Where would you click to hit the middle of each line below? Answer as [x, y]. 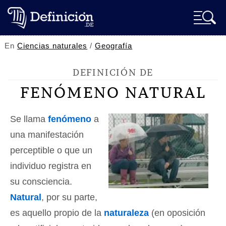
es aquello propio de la [57, 213]
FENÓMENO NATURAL [113, 92]
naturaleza [126, 213]
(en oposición [177, 213]
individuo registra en [51, 166]
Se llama [29, 119]
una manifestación [47, 135]
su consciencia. [41, 182]
